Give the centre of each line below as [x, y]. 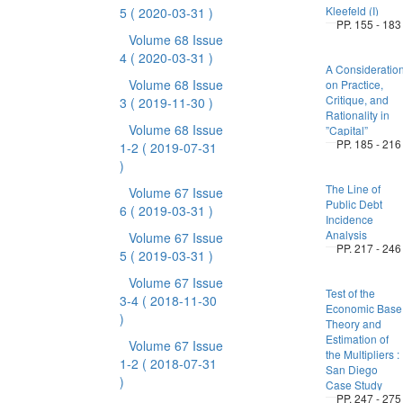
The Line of [353, 188]
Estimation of [357, 339]
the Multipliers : [362, 354]
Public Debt [354, 204]
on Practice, [354, 84]
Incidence [349, 219]
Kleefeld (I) [352, 10]
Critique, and [357, 99]
